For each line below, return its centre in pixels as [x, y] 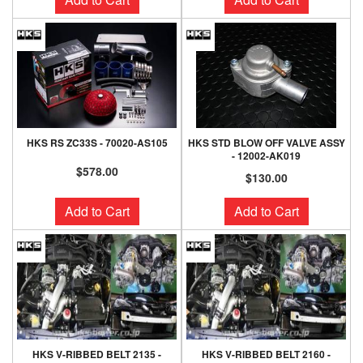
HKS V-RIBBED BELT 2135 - [97, 354]
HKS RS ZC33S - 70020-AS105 [97, 143]
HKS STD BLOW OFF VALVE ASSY [266, 143]
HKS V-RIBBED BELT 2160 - [266, 354]
